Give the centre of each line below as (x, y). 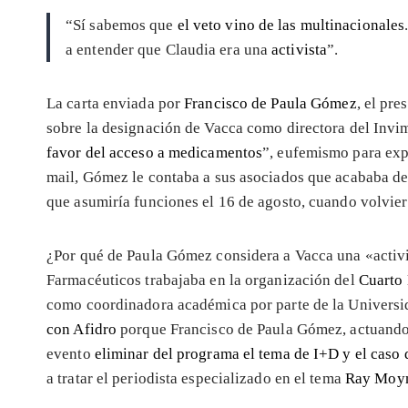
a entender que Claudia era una (169, 49)
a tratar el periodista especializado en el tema (196, 378)
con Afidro (84, 329)
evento (71, 353)
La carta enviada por (116, 103)
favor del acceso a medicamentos (155, 152)
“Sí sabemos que (122, 25)
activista (300, 49)
